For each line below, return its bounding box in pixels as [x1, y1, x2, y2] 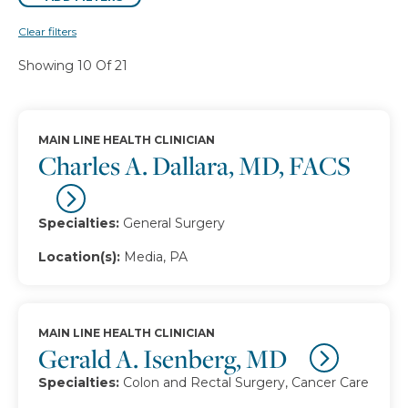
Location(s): [38, 249, 120, 265]
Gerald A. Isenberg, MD [38, 342, 291, 375]
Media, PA [124, 249, 188, 265]
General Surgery [123, 215, 225, 231]
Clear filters [18, 25, 76, 38]
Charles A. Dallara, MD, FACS [38, 148, 351, 182]
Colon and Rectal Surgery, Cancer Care [123, 374, 369, 391]
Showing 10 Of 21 [18, 57, 127, 74]
